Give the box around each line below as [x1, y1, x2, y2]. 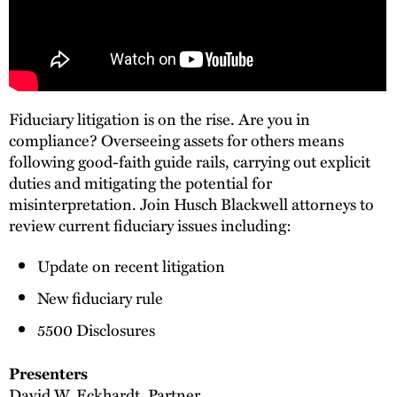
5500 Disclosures [37, 317, 155, 342]
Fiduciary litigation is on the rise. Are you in [9, 106, 310, 131]
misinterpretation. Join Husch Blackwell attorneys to [9, 191, 374, 216]
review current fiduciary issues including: [9, 213, 292, 237]
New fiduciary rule [37, 285, 163, 310]
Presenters [9, 362, 88, 385]
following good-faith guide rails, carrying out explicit [9, 149, 370, 174]
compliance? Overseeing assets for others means [9, 128, 344, 152]
